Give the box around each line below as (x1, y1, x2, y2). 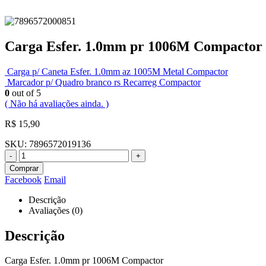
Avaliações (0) (28, 205, 83, 216)
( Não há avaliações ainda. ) (5, 98, 109, 109)
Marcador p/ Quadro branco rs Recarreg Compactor (7, 77, 201, 87)
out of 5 (9, 87, 41, 98)
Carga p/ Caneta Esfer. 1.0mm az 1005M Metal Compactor (7, 66, 228, 77)
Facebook (5, 174, 42, 185)
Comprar (9, 163, 39, 173)
